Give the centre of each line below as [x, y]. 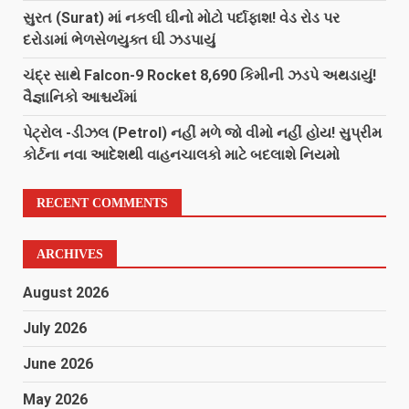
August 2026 [66, 293]
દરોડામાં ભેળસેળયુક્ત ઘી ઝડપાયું [119, 40]
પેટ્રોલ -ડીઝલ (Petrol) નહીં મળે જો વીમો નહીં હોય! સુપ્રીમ [202, 133]
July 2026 [55, 328]
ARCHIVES [70, 254]
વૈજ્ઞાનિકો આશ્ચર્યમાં [80, 97]
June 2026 [58, 364]
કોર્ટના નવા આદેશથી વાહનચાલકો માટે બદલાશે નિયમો [181, 155]
